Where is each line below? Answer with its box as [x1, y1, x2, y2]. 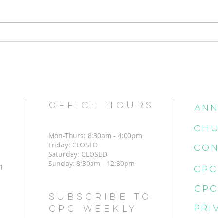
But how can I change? [40, 12, 122, 22]
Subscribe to [49, 193, 152, 202]
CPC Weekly [49, 205, 138, 215]
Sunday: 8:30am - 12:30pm [48, 159, 135, 168]
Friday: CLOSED [48, 140, 98, 150]
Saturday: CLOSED [48, 149, 107, 159]
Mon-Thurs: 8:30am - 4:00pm [48, 131, 142, 141]
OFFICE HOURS [49, 101, 155, 111]
